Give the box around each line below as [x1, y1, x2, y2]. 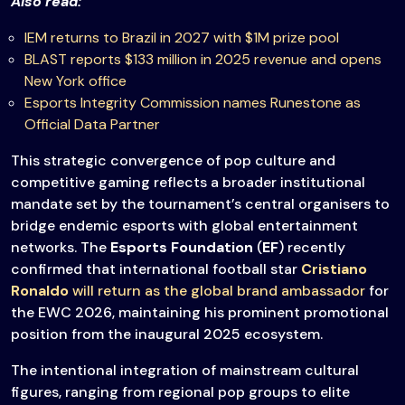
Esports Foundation [110, 238, 253, 258]
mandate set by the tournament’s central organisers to [11, 194, 390, 214]
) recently [278, 238, 345, 258]
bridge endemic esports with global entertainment [11, 216, 358, 236]
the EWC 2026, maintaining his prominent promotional [11, 303, 389, 323]
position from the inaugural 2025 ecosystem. [11, 325, 323, 344]
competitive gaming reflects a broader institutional [11, 173, 365, 193]
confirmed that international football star [11, 259, 301, 279]
